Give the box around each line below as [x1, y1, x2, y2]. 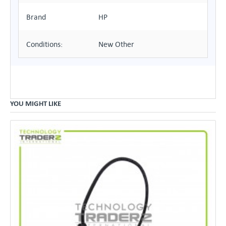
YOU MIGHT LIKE [10, 98, 61, 108]
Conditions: [26, 39, 63, 48]
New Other [98, 39, 134, 48]
